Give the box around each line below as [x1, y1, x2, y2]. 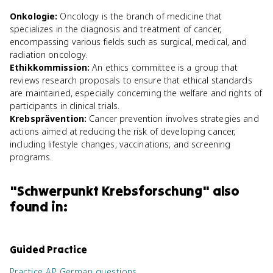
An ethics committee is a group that [92, 62, 238, 73]
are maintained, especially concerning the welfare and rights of [10, 87, 263, 99]
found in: [10, 198, 68, 215]
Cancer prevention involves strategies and [89, 113, 259, 124]
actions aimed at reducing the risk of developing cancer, [10, 126, 236, 137]
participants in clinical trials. [10, 100, 120, 112]
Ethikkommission [10, 62, 87, 73]
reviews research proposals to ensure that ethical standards [10, 74, 252, 86]
